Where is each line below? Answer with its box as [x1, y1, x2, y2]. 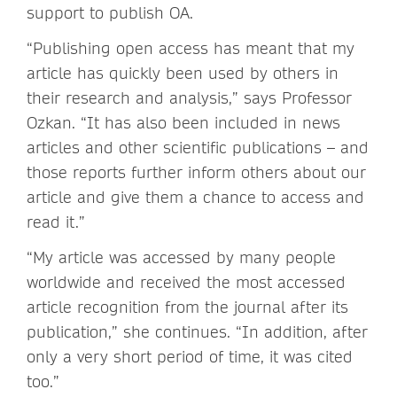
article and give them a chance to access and [27, 187, 364, 208]
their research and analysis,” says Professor [27, 88, 352, 109]
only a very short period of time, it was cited [27, 346, 353, 368]
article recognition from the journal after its [27, 297, 348, 318]
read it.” [27, 212, 85, 233]
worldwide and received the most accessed [27, 272, 346, 293]
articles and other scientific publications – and [27, 137, 369, 159]
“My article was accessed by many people [27, 247, 336, 269]
